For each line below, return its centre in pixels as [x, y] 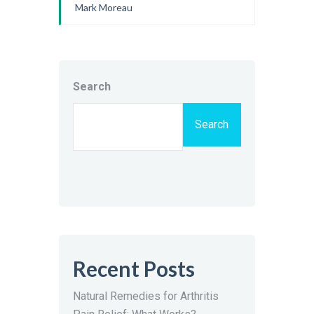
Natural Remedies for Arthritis [146, 296]
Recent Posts [134, 269]
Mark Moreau [104, 8]
